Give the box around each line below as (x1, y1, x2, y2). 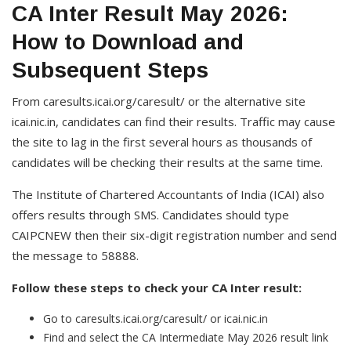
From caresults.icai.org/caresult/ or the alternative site (12, 93, 306, 109)
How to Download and (12, 30, 244, 54)
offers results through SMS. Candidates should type (12, 207, 289, 223)
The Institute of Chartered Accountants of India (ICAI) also (12, 186, 324, 202)
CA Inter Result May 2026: (12, 2, 288, 26)
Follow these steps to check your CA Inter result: (12, 280, 302, 295)
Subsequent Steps (12, 58, 208, 82)
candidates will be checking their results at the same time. (12, 154, 323, 170)
